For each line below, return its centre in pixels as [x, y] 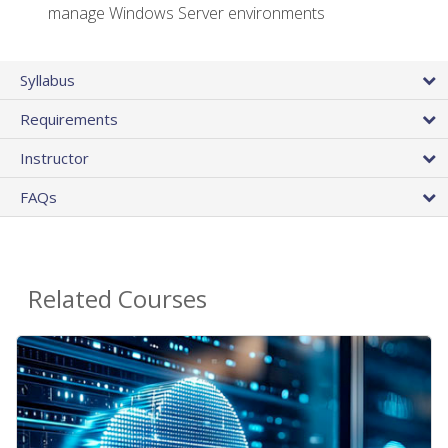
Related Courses [117, 299]
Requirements [69, 119]
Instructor [54, 158]
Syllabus [47, 80]
